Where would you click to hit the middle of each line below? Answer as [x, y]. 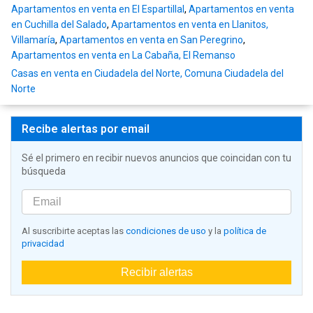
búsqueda [44, 172]
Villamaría [33, 40]
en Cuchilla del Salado [59, 25]
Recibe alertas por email [86, 129]
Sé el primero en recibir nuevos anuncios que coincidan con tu [156, 158]
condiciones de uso [166, 231]
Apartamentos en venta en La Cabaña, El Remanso [123, 56]
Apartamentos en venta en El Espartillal [98, 9]
